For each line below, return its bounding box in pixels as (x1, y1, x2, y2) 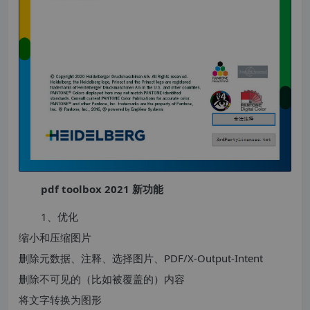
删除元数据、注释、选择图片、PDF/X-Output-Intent (19, 250, 263, 265)
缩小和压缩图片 (19, 230, 91, 244)
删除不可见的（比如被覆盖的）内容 (19, 271, 185, 286)
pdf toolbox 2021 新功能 (41, 181, 163, 196)
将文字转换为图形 (19, 292, 102, 307)
